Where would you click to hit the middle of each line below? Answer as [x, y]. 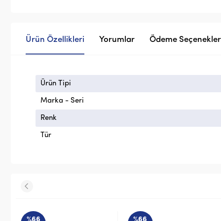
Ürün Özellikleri [55, 39]
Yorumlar [117, 39]
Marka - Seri [62, 101]
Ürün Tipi [56, 83]
